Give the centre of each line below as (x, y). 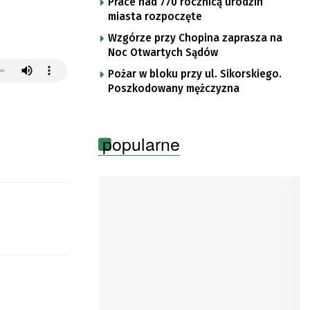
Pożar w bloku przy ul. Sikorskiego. (195, 74)
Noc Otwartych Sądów (163, 52)
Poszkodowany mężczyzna (174, 88)
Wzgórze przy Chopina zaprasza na (195, 38)
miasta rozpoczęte (155, 16)
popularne (141, 143)
